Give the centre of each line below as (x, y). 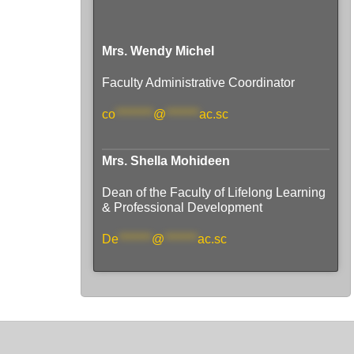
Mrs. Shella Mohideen (166, 160)
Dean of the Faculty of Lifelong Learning (214, 192)
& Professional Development (184, 207)
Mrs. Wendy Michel (158, 51)
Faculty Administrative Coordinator (198, 82)
